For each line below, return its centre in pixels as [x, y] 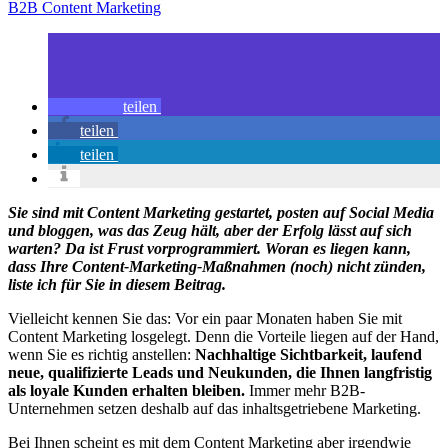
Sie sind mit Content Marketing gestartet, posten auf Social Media [221, 212]
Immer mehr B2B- [305, 390]
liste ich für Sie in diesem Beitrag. [117, 284]
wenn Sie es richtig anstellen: [101, 354]
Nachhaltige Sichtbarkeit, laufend [308, 354]
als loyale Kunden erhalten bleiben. [126, 390]
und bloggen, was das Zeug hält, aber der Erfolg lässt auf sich [210, 230]
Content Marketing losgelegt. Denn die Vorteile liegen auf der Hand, [223, 336]
